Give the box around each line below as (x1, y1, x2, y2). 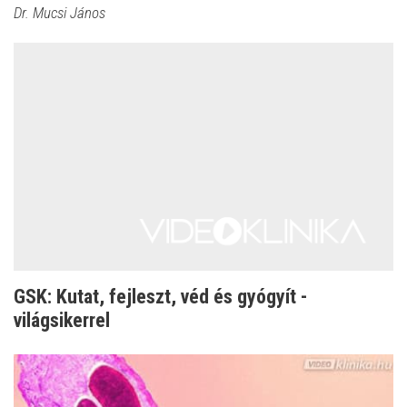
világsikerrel (14, 308, 110, 332)
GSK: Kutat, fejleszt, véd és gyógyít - (14, 284, 307, 308)
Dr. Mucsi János (14, 4, 105, 23)
